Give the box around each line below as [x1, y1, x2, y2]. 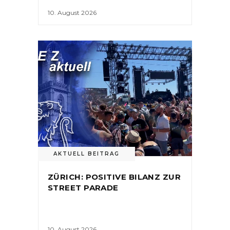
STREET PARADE [48, 183, 119, 193]
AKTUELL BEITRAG [53, 150, 120, 158]
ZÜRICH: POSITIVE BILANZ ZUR [48, 172, 181, 182]
